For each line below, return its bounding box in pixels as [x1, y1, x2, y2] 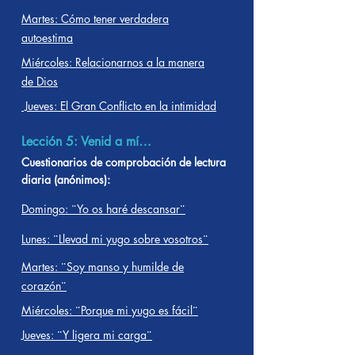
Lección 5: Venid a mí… [21, 133, 151, 150]
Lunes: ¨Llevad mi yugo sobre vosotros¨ [21, 231, 208, 246]
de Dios [21, 74, 58, 89]
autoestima [21, 30, 73, 45]
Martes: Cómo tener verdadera [21, 11, 169, 26]
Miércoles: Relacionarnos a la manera [21, 55, 204, 70]
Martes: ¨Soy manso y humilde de [21, 259, 184, 274]
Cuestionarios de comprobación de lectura [21, 155, 226, 170]
